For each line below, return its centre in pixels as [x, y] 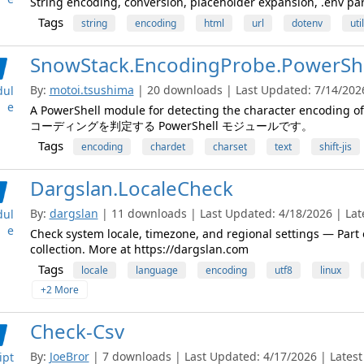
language [156, 270]
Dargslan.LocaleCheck [131, 188]
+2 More [59, 290]
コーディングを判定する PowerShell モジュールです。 [171, 126]
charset [230, 147]
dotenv [307, 23]
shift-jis [335, 147]
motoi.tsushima [91, 90]
